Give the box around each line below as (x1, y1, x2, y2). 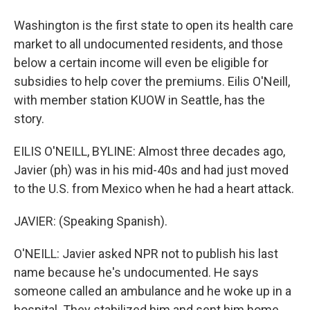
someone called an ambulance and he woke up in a (14, 284, 291, 298)
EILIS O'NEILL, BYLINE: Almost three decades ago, (14, 144, 285, 158)
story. (14, 111, 44, 126)
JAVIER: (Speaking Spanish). (14, 214, 167, 228)
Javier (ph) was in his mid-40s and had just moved (14, 163, 289, 177)
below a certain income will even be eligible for (14, 55, 268, 70)
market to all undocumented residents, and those (14, 37, 283, 51)
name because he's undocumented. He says (14, 265, 259, 280)
